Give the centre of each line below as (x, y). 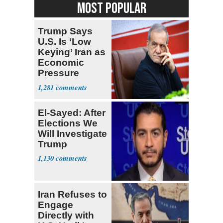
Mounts (55, 83)
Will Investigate (72, 133)
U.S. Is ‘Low (64, 41)
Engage (56, 205)
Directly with (66, 215)
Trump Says (65, 31)
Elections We (68, 123)
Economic (61, 62)
